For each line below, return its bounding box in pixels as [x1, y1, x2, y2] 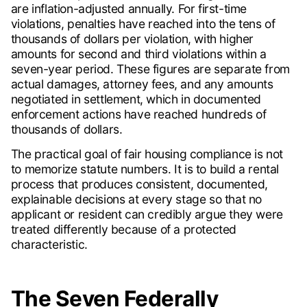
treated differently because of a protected [10, 222, 236, 237]
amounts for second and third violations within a [10, 47, 267, 62]
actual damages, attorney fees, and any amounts [10, 77, 273, 92]
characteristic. [10, 237, 88, 252]
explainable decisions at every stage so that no [10, 192, 262, 207]
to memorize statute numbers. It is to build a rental [10, 162, 279, 177]
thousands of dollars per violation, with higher [10, 32, 254, 47]
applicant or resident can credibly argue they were [10, 207, 283, 222]
